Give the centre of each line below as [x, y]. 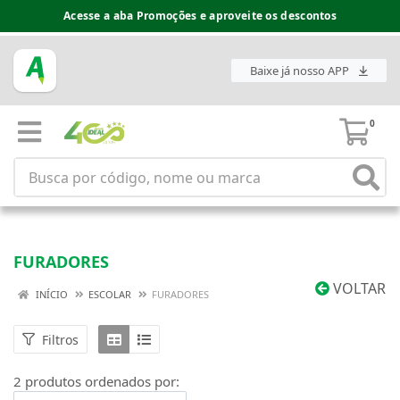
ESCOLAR [110, 294]
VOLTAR [358, 288]
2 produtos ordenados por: [96, 381]
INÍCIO [50, 294]
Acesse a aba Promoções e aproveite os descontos [200, 16]
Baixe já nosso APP [301, 71]
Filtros [60, 339]
